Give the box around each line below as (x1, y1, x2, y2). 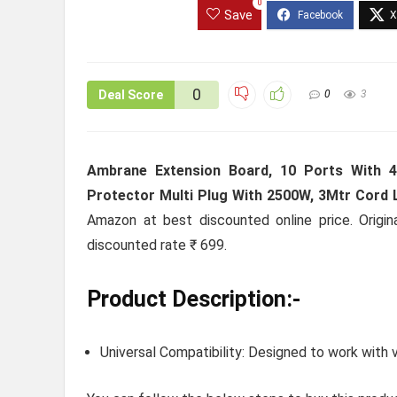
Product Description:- (87, 286, 300, 313)
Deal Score (98, 87, 163, 102)
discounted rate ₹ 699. (87, 237, 227, 254)
